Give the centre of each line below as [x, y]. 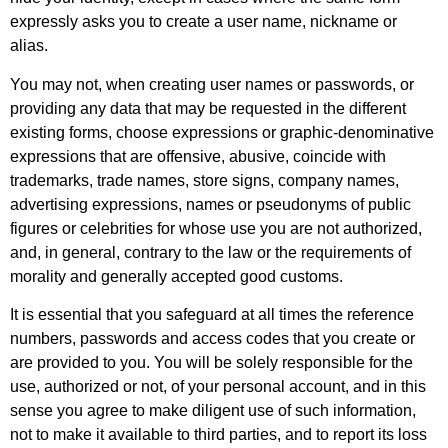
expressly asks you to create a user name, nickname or [203, 22]
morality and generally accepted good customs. [176, 276]
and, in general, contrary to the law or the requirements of [210, 252]
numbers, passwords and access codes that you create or [212, 339]
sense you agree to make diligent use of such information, [213, 411]
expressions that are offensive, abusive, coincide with [198, 156]
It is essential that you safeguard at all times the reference [212, 315]
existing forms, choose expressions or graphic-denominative [222, 132]
